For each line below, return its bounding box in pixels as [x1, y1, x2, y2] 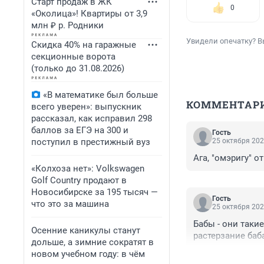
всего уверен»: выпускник [31, 101, 141, 112]
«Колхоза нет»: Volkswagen [31, 163, 144, 174]
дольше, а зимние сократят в [31, 237, 154, 247]
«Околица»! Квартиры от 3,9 [31, 8, 147, 19]
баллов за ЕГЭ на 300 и [31, 125, 128, 136]
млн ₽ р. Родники [31, 20, 104, 31]
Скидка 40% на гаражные [31, 39, 136, 50]
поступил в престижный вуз [31, 137, 150, 147]
